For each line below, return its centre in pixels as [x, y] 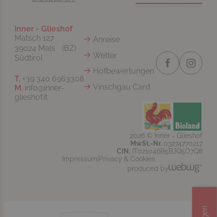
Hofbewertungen [124, 71]
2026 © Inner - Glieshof [166, 136]
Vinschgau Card [122, 87]
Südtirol [29, 58]
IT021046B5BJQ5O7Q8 [166, 151]
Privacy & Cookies [127, 159]
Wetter [105, 55]
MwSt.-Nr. [146, 144]
